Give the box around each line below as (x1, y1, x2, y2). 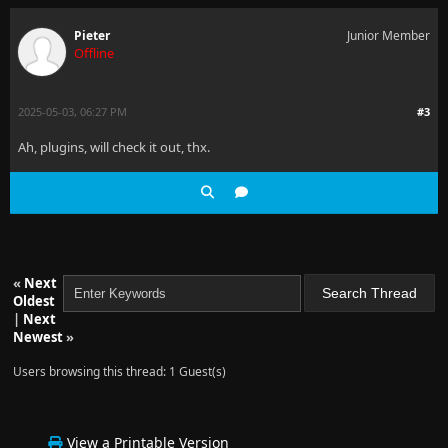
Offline (74, 44, 114, 62)
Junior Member (347, 27, 430, 44)
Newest (13, 328, 63, 346)
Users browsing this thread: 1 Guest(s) (13, 363, 226, 380)
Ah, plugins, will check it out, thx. (18, 138, 210, 156)
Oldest (13, 292, 55, 310)
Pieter (74, 27, 110, 44)
